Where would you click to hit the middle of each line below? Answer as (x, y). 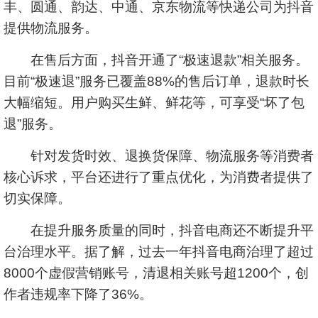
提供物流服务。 (51, 28)
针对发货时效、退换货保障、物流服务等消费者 (159, 156)
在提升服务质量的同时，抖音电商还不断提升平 (159, 230)
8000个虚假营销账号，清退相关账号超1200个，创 (156, 273)
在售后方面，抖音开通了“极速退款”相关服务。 (156, 60)
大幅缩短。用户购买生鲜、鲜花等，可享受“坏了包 (154, 103)
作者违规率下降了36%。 (78, 294)
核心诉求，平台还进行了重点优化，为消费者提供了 (159, 177)
